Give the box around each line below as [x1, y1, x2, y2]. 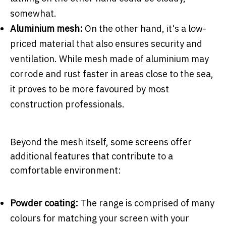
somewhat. [10, 7, 56, 19]
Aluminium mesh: [10, 22, 83, 34]
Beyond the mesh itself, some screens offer [10, 136, 192, 148]
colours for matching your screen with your [10, 212, 189, 224]
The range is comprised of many [80, 197, 214, 209]
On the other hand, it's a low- [83, 22, 206, 34]
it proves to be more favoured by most [10, 83, 169, 95]
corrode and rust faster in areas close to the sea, [10, 68, 213, 80]
